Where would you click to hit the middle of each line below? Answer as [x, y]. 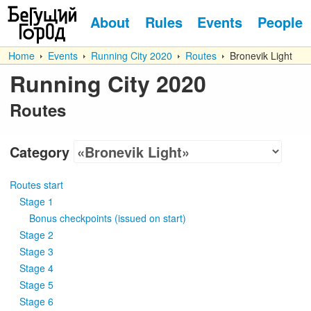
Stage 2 [36, 235]
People [280, 22]
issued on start [150, 218]
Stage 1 [36, 201]
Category [40, 152]
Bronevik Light [258, 56]
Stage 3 [36, 251]
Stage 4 [36, 268]
